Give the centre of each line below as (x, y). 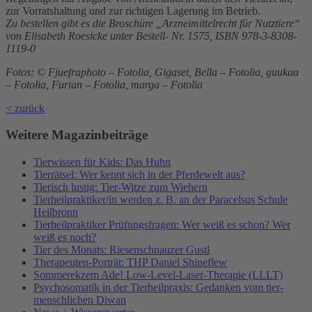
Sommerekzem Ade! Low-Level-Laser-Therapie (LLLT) (158, 274)
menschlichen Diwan (80, 299)
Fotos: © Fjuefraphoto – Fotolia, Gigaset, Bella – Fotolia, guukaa (152, 72)
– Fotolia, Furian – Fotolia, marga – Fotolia (104, 84)
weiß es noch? (65, 237)
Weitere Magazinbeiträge (77, 135)
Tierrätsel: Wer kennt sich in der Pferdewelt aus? (139, 174)
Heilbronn (56, 212)
